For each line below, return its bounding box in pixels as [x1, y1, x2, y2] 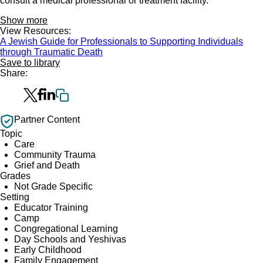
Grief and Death [14, 160, 80, 170]
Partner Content [14, 114, 80, 124]
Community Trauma [14, 150, 96, 160]
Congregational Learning [14, 224, 118, 234]
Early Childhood [14, 245, 82, 255]
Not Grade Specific [14, 181, 93, 191]
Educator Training [14, 203, 88, 213]
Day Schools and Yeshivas [14, 234, 126, 244]
